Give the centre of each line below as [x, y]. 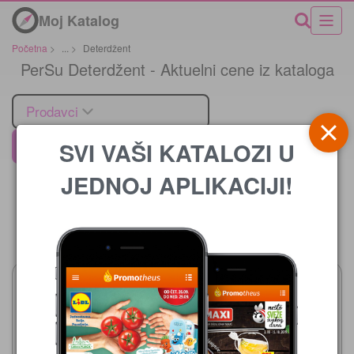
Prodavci [52, 111]
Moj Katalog [79, 20]
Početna [30, 48]
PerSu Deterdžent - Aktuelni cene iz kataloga [177, 69]
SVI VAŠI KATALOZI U [177, 152]
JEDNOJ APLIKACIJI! [177, 185]
